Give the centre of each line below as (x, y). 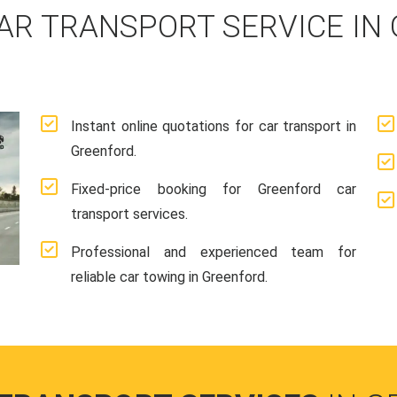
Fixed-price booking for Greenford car (214, 189)
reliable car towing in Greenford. (169, 277)
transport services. (129, 214)
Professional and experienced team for (214, 252)
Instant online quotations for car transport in (214, 126)
